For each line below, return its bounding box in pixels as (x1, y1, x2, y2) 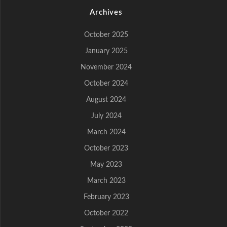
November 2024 (81, 64, 132, 71)
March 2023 (87, 177, 126, 184)
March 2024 (87, 129, 126, 136)
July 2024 (91, 112, 122, 120)
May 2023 (90, 161, 122, 168)
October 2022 (84, 210, 128, 217)
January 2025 (85, 48, 128, 55)
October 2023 (84, 145, 128, 152)
